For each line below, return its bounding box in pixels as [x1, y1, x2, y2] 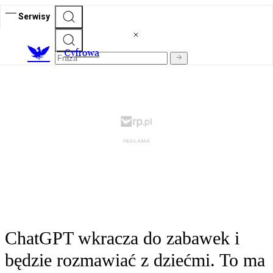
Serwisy [18, 11, 50, 21]
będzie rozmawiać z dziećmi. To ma [5, 250, 265, 271]
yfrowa [71, 47, 99, 59]
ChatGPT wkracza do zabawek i [5, 228, 239, 249]
